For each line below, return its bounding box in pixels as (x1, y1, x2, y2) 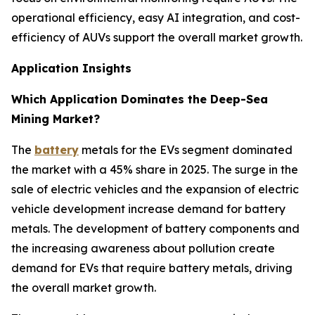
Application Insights (11, 60, 131, 75)
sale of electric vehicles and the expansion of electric (11, 181, 299, 196)
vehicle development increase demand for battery (11, 201, 285, 216)
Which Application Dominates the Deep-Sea (11, 91, 268, 106)
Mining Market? (11, 111, 100, 126)
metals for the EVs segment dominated (79, 142, 292, 157)
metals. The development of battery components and (11, 221, 300, 236)
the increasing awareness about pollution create (11, 240, 275, 255)
